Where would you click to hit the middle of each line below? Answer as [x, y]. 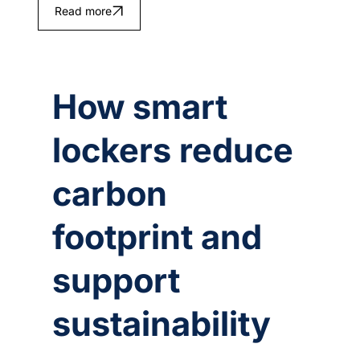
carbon [110, 193]
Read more [83, 11]
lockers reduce [173, 149]
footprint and [157, 236]
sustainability [162, 323]
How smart [140, 106]
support [117, 280]
